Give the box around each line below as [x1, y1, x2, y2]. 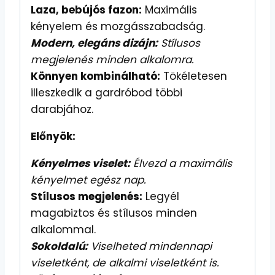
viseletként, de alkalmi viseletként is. [31, 255, 219, 271]
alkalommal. [31, 222, 96, 238]
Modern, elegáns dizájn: [31, 36, 158, 51]
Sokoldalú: [31, 239, 88, 254]
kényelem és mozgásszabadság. [31, 19, 205, 34]
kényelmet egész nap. [31, 172, 146, 188]
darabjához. [31, 102, 93, 117]
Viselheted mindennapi [88, 239, 212, 254]
